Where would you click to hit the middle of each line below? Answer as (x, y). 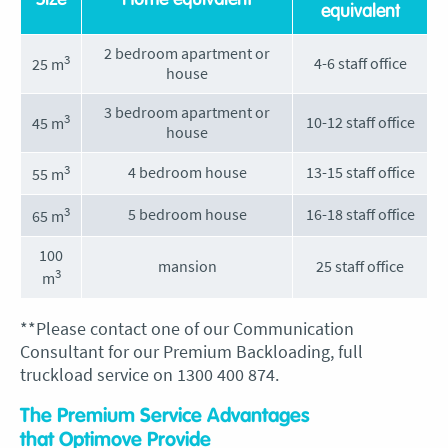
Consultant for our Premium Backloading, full (191, 351)
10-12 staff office (360, 122)
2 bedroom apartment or (187, 53)
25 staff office (360, 266)
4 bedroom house (187, 172)
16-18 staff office (360, 214)
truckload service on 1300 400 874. (149, 374)
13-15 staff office (360, 172)
